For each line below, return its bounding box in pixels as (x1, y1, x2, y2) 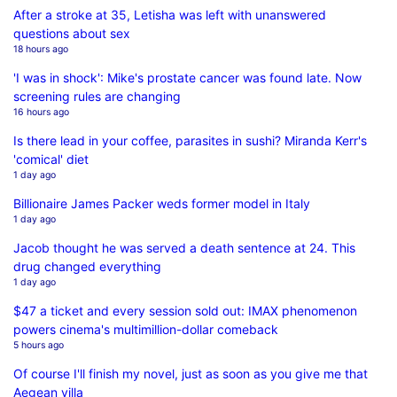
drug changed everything (13, 258, 161, 274)
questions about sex (13, 25, 130, 41)
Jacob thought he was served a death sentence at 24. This (13, 239, 355, 255)
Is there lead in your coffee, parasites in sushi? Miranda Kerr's (13, 132, 367, 148)
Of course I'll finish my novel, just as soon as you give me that (13, 365, 368, 381)
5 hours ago (13, 339, 64, 351)
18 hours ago (13, 43, 68, 55)
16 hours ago (13, 105, 69, 118)
